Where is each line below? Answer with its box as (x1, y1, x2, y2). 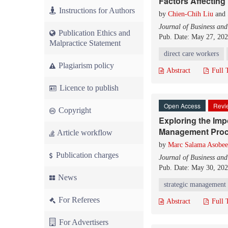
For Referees (56, 195, 100, 204)
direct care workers (164, 50, 219, 58)
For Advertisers (57, 218, 108, 226)
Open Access (164, 101, 201, 110)
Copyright (56, 106, 91, 115)
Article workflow (55, 128, 112, 137)
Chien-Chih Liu (168, 10, 213, 18)
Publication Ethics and (56, 28, 130, 37)
